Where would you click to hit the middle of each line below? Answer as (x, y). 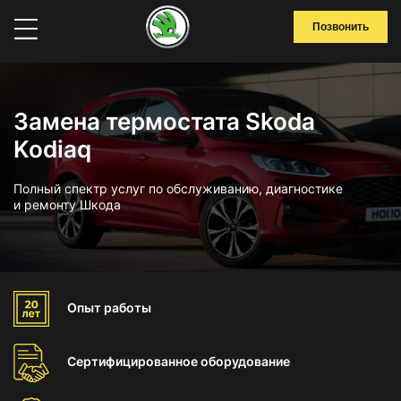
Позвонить (341, 27)
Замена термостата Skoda (164, 121)
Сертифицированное (134, 361)
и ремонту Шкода (67, 205)
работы (128, 307)
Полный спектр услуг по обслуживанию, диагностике (178, 188)
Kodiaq (52, 149)
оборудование (245, 361)
